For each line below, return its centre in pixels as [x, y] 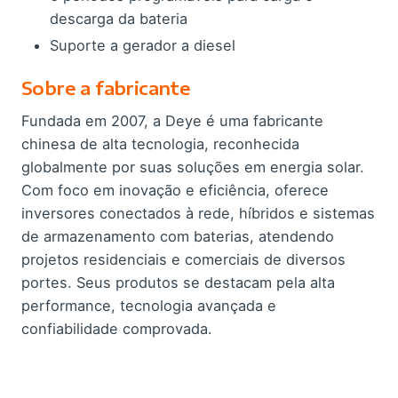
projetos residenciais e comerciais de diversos [183, 259]
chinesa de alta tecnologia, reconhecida [160, 143]
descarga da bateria [119, 18]
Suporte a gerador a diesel [143, 45]
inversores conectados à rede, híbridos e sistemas [198, 213]
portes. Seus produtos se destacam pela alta [178, 282]
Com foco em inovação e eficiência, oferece [175, 190]
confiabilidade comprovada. [117, 328]
